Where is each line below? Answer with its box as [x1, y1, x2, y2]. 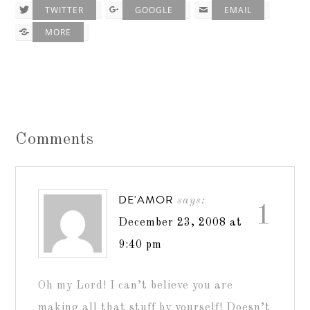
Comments [15, 131, 95, 148]
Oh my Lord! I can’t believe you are [38, 280, 234, 291]
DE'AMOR [118, 191, 174, 208]
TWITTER [45, 3, 84, 16]
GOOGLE [135, 3, 174, 16]
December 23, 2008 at [118, 217, 243, 228]
